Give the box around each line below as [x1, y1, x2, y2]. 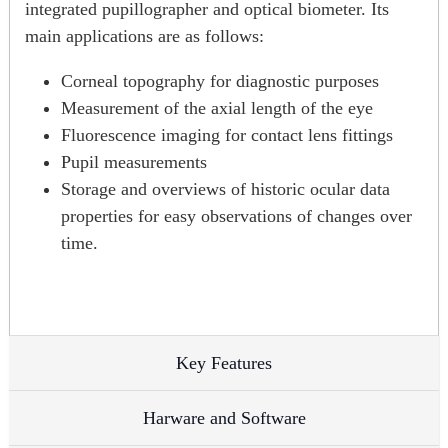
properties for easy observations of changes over [61, 206, 412, 226]
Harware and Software [142, 407, 306, 428]
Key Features [176, 352, 272, 373]
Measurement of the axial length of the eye [61, 98, 373, 118]
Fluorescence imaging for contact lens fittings [61, 125, 393, 145]
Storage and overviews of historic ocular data [61, 179, 390, 199]
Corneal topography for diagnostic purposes [61, 71, 379, 91]
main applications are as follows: [25, 26, 264, 46]
